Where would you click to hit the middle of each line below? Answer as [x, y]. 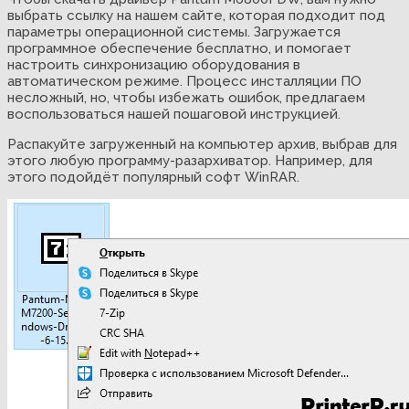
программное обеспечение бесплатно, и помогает [179, 48]
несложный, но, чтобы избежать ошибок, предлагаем [186, 97]
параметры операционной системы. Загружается [174, 31]
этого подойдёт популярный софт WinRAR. [153, 177]
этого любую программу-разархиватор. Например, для [190, 160]
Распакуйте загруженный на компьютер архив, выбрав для [202, 144]
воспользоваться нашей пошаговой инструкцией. [174, 114]
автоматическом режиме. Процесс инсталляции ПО [184, 81]
